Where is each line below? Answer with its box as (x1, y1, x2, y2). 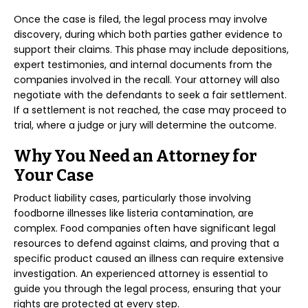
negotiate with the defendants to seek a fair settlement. (14, 88, 287, 102)
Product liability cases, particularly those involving (14, 191, 251, 205)
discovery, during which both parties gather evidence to (14, 27, 283, 41)
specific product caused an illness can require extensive (14, 252, 284, 265)
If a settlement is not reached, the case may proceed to (14, 103, 287, 117)
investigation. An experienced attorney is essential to (14, 267, 268, 280)
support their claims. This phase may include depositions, (14, 43, 289, 56)
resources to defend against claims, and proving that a (14, 236, 279, 250)
